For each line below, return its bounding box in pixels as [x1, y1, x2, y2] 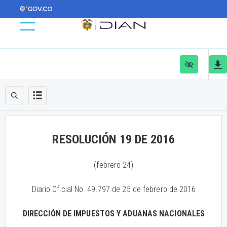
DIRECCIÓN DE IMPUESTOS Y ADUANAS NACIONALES [22, 209, 205, 218]
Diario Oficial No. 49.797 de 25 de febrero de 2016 [31, 184, 196, 194]
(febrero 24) [94, 160, 134, 170]
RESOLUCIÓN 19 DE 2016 [52, 132, 175, 146]
